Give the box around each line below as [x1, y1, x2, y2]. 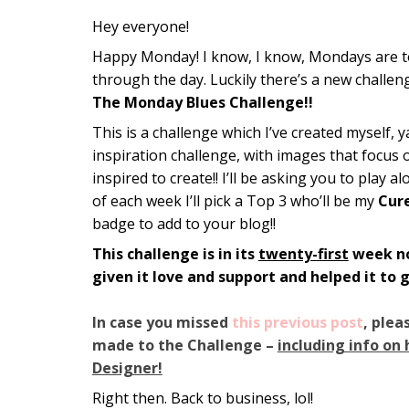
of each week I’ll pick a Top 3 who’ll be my [91, 191, 378, 212]
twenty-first [257, 244, 349, 265]
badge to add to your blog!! [91, 214, 276, 235]
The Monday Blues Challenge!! [91, 92, 313, 113]
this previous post [231, 312, 363, 333]
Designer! [91, 358, 163, 379]
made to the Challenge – [91, 335, 278, 356]
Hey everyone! [91, 16, 189, 37]
